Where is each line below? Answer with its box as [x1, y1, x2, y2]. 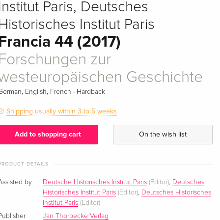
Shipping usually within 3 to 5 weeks [6, 107, 117, 115]
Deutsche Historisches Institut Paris [43, 179, 147, 186]
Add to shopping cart [15, 130, 82, 139]
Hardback [77, 88, 106, 95]
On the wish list [138, 130, 187, 139]
